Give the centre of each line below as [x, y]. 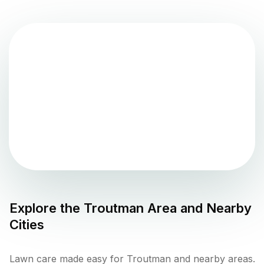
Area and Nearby [198, 208]
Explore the [47, 208]
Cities [27, 224]
